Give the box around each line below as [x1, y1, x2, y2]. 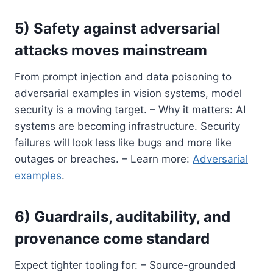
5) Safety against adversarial [15, 19, 221, 37]
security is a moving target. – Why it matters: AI [15, 103, 246, 116]
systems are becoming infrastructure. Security [15, 119, 240, 132]
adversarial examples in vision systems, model [15, 87, 242, 99]
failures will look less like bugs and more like [15, 136, 232, 149]
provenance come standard [15, 229, 210, 247]
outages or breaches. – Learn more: [15, 152, 193, 165]
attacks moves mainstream [15, 41, 207, 59]
